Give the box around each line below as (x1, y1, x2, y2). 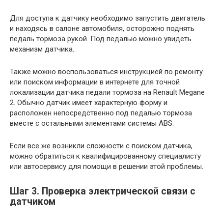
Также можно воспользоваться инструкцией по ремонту (10, 67, 203, 76)
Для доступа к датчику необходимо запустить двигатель (10, 13, 205, 23)
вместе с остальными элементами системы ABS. (10, 118, 174, 128)
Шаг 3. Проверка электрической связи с (10, 185, 195, 197)
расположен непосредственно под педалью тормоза (10, 108, 192, 117)
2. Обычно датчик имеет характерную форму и (10, 98, 167, 107)
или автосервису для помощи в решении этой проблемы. (10, 162, 203, 171)
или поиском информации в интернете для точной (10, 77, 180, 86)
